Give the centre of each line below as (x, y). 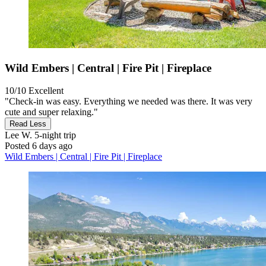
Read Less (28, 124)
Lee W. (18, 135)
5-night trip (54, 135)
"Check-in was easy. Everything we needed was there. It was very (129, 102)
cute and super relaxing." (51, 112)
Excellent (46, 91)
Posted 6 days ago (39, 146)
